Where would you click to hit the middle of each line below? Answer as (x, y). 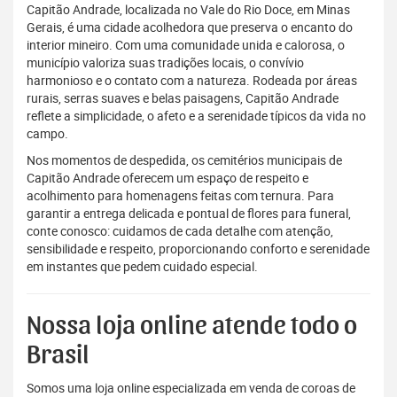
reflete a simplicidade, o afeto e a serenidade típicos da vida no (196, 116)
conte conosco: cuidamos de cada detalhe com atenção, (180, 231)
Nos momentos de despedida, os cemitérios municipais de (184, 160)
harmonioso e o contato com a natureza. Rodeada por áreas (192, 81)
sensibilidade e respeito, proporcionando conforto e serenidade (198, 249)
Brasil (58, 356)
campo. (47, 134)
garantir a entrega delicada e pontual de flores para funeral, (189, 214)
